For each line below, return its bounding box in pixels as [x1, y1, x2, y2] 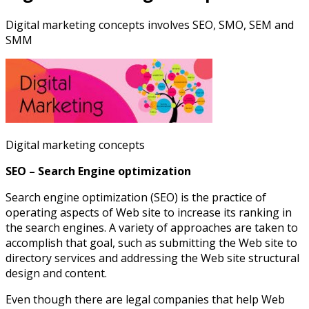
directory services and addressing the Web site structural [6, 250, 299, 266]
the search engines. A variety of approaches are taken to [6, 219, 298, 235]
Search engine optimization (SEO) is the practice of [6, 189, 266, 205]
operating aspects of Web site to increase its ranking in [6, 204, 292, 220]
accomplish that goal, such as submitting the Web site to [6, 235, 297, 250]
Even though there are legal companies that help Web [6, 291, 285, 307]
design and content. [6, 265, 107, 281]
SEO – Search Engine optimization [6, 163, 191, 179]
